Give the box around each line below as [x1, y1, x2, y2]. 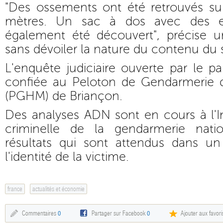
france [7, 185, 22, 193]
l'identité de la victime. [5, 150, 129, 164]
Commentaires [22, 210, 58, 217]
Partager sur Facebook [92, 210, 147, 217]
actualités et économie [32, 185, 85, 193]
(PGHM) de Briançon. [5, 89, 122, 103]
